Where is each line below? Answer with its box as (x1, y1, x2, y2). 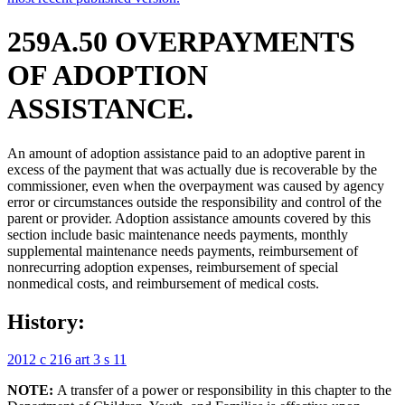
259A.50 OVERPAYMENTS (7, 25, 355, 59)
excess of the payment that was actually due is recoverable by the (7, 161, 377, 177)
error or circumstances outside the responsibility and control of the (7, 193, 381, 210)
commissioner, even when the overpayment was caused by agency (7, 177, 384, 193)
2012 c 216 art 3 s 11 (7, 352, 127, 368)
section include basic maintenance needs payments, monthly (7, 226, 348, 242)
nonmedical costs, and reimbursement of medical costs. (7, 275, 319, 291)
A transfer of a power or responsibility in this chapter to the (57, 382, 391, 399)
